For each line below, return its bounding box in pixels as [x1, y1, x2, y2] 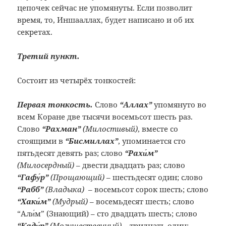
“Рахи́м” [125, 148, 158, 158]
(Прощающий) [50, 172, 105, 183]
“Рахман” [42, 124, 81, 134]
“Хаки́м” [17, 196, 51, 207]
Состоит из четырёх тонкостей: [17, 75, 136, 86]
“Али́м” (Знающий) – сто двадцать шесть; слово [17, 208, 198, 219]
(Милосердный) [17, 160, 75, 171]
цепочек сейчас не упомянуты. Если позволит [17, 3, 193, 13]
